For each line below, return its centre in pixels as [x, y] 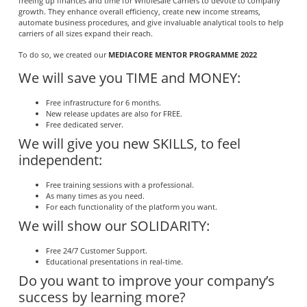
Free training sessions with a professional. [120, 185]
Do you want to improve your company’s [146, 281]
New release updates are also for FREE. [114, 114]
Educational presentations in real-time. [114, 262]
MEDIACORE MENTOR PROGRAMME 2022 [182, 54]
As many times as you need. [95, 196]
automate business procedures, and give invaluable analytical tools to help [151, 23]
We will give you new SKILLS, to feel [129, 144]
